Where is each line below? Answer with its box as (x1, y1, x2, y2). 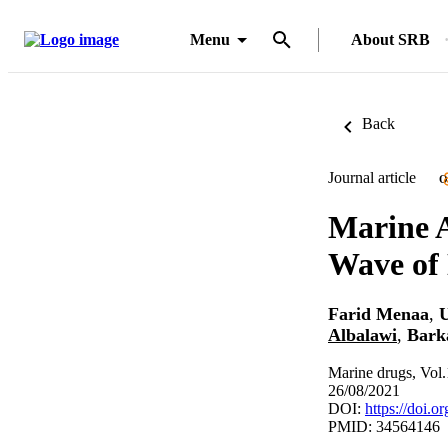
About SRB (351, 31, 430, 48)
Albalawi (328, 325, 397, 346)
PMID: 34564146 (328, 417, 440, 435)
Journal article (328, 169, 416, 186)
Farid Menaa (328, 304, 429, 325)
